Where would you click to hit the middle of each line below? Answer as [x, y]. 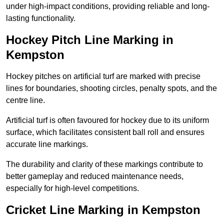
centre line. [25, 100]
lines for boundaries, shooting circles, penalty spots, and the [111, 88]
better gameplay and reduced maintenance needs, [95, 176]
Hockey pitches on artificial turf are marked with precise [103, 76]
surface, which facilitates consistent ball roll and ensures [105, 132]
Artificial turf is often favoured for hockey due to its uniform [107, 120]
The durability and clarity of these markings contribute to [104, 164]
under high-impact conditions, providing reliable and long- [108, 6]
